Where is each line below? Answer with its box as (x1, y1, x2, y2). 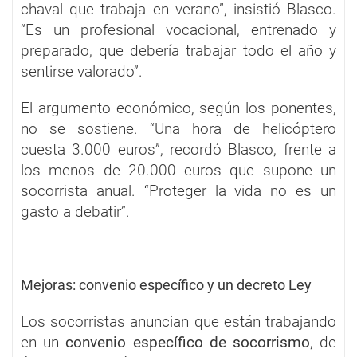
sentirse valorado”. (21, 61, 143, 80)
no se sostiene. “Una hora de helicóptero (21, 119, 336, 138)
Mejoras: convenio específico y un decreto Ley (21, 276, 312, 293)
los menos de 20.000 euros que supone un (21, 160, 336, 179)
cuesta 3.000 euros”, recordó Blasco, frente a (21, 139, 336, 159)
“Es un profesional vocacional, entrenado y (21, 20, 336, 39)
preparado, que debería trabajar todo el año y (21, 41, 336, 60)
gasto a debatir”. (21, 202, 130, 221)
